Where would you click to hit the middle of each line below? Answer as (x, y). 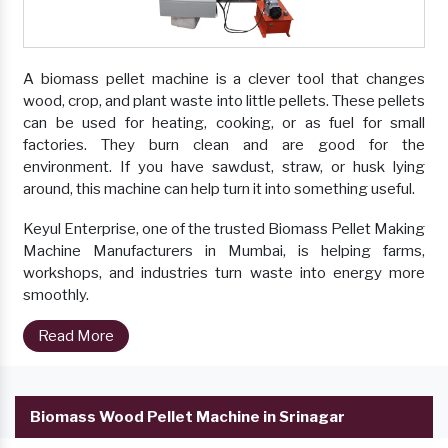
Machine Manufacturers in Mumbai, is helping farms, (224, 251)
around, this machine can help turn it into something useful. (219, 189)
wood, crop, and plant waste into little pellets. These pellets (224, 101)
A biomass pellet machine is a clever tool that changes (224, 79)
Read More (76, 336)
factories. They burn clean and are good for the (224, 145)
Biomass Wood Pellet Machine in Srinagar (187, 417)
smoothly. (56, 295)
